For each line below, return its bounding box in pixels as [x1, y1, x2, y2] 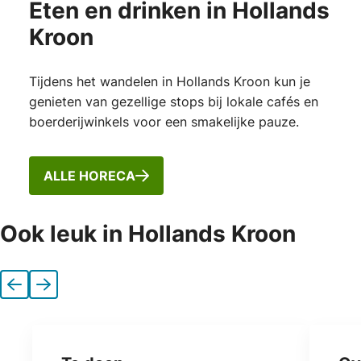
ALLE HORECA [43, 167, 135, 184]
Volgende [42, 281, 100, 298]
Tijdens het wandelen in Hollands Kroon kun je [28, 73, 310, 90]
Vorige [13, 281, 53, 298]
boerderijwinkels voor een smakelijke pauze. [28, 114, 299, 131]
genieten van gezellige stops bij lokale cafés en [28, 93, 318, 110]
